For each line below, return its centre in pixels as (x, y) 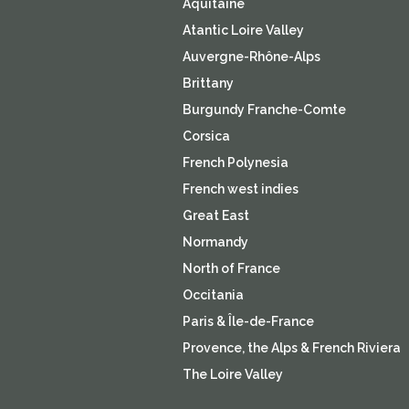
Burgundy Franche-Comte (264, 110)
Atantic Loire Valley (243, 31)
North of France (231, 269)
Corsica (206, 136)
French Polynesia (235, 163)
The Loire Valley (232, 375)
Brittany (208, 84)
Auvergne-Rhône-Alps (251, 57)
